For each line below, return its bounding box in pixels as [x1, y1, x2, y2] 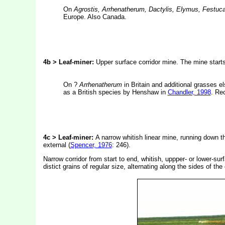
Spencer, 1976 [70, 141, 112, 149]
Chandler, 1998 [167, 88, 211, 96]
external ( [43, 141, 70, 149]
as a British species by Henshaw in [63, 88, 168, 96]
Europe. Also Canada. [63, 13, 127, 21]
